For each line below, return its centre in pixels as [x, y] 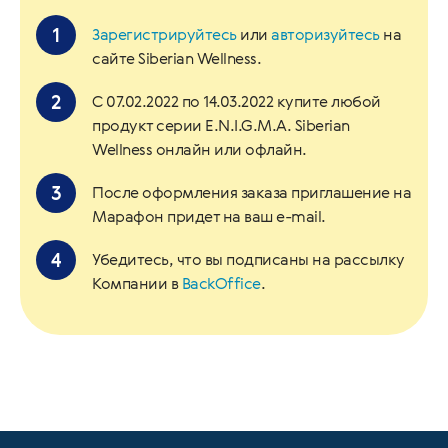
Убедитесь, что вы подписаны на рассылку [248, 259]
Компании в [137, 283]
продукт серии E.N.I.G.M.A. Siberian [221, 125]
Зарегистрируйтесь [164, 34]
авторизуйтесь [325, 34]
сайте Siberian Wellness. [176, 58]
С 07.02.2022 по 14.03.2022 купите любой [236, 101]
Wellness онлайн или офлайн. [199, 149]
